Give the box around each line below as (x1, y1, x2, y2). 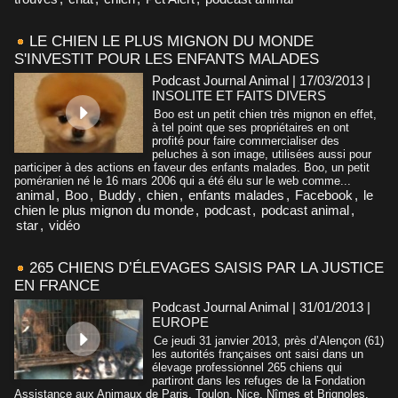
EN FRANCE (14, 276, 99, 294)
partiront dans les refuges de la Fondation (152, 373, 365, 387)
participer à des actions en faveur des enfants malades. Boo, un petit (14, 160, 370, 174)
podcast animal (261, 202, 349, 218)
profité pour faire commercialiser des (152, 133, 339, 147)
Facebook (295, 187, 353, 203)
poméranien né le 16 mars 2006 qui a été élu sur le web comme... (14, 173, 351, 187)
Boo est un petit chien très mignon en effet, (154, 107, 377, 121)
